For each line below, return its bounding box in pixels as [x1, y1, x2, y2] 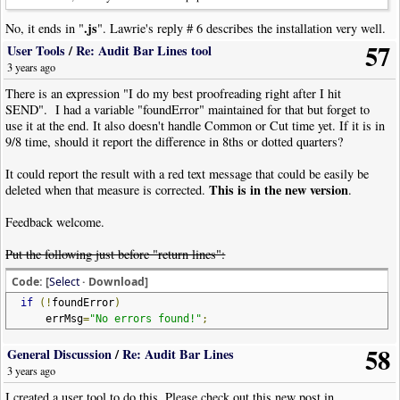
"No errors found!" [89, 312, 203, 325]
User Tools [7, 40, 66, 60]
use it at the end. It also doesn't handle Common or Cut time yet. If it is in [5, 116, 386, 134]
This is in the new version [209, 179, 349, 199]
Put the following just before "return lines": [5, 245, 226, 262]
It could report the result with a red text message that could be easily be [5, 164, 370, 182]
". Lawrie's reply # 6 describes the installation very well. [97, 19, 387, 37]
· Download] [79, 273, 149, 289]
